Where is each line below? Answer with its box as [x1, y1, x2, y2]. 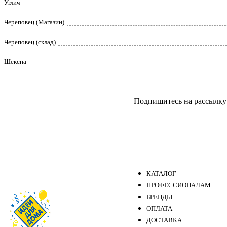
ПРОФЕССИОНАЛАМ [146, 181, 211, 189]
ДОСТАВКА [146, 216, 182, 224]
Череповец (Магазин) [4, 18, 64, 26]
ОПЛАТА [146, 204, 172, 212]
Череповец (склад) [4, 38, 56, 46]
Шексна [4, 58, 26, 65]
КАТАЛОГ [146, 169, 176, 177]
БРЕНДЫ [146, 193, 172, 201]
